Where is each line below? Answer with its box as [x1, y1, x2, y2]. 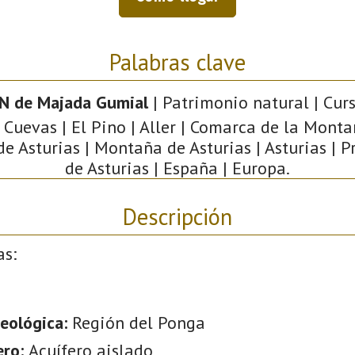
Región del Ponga [72, 311, 205, 334]
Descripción [123, 201, 232, 231]
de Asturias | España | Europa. [65, 156, 290, 179]
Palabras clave [109, 47, 246, 77]
